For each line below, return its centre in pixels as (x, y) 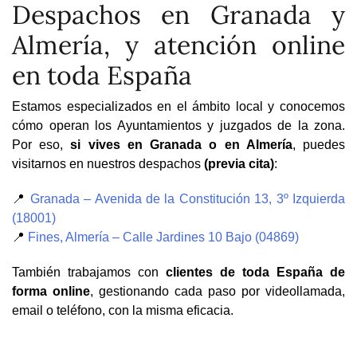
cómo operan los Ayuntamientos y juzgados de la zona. (178, 125)
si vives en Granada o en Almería (181, 144)
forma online (51, 291)
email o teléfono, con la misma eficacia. (123, 310)
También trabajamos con (89, 272)
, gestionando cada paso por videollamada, (218, 291)
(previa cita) (239, 163)
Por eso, (41, 144)
